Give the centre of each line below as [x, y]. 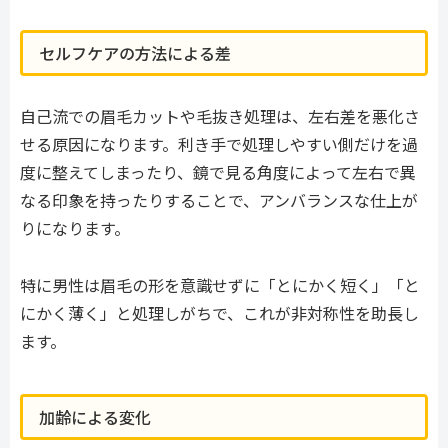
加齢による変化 [95, 416]
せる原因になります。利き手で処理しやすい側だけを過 [219, 144]
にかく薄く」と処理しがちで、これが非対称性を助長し [219, 313]
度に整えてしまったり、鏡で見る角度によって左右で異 [218, 172]
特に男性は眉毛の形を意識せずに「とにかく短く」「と [220, 285]
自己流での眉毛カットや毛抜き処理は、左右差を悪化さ [220, 116]
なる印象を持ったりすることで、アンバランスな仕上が [219, 200]
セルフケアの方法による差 [135, 53]
